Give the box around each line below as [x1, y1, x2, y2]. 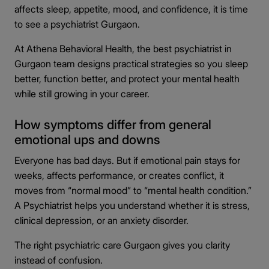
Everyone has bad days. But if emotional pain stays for [14, 154, 240, 166]
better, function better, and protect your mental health [14, 73, 240, 85]
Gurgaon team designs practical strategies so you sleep [14, 58, 248, 70]
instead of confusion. [14, 254, 103, 266]
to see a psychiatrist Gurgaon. [14, 18, 140, 30]
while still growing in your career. [14, 88, 150, 100]
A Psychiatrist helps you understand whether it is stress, [14, 199, 250, 211]
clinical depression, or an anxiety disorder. [14, 214, 189, 226]
